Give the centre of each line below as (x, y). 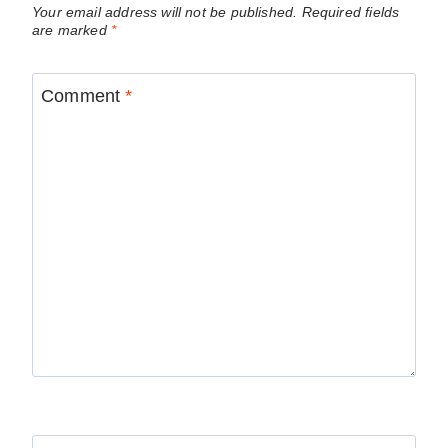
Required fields (350, 12)
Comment (83, 96)
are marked (71, 30)
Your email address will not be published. (165, 12)
